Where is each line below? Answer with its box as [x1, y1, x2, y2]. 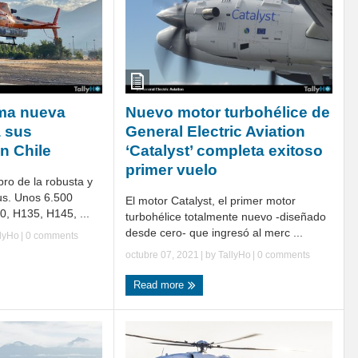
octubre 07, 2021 [125, 249, 199, 261]
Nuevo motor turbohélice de [125, 103, 330, 121]
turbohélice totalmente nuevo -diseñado [125, 209, 326, 223]
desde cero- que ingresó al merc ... [125, 225, 303, 239]
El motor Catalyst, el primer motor [125, 193, 296, 207]
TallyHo [218, 249, 251, 261]
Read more [133, 278, 187, 291]
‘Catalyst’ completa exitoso [125, 141, 323, 159]
